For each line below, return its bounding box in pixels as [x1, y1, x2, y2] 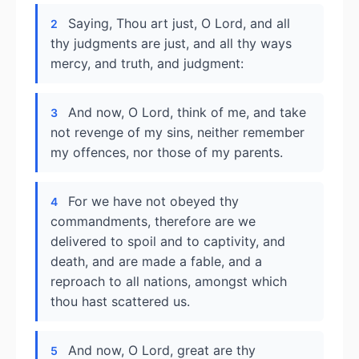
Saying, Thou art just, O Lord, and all [68, 15, 290, 31]
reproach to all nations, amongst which [50, 273, 287, 289]
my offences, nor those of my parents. [50, 144, 283, 160]
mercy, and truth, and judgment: [50, 55, 244, 71]
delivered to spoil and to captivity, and [50, 233, 285, 249]
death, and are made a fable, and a [50, 253, 262, 269]
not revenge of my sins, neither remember [50, 124, 305, 140]
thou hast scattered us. [50, 293, 190, 309]
